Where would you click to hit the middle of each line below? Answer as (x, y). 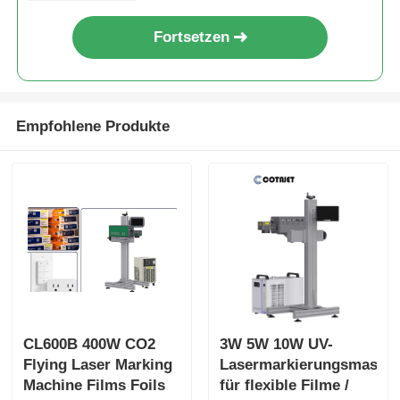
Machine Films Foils (95, 386)
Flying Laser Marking (98, 365)
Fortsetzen (191, 37)
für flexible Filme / (284, 386)
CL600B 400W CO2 (90, 345)
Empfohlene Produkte (92, 127)
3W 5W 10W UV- (276, 345)
